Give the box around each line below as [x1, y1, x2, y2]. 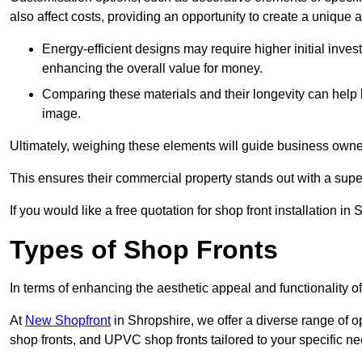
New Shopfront [25, 314, 111, 328]
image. [42, 107, 81, 121]
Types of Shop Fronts [10, 235, 278, 265]
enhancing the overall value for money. [42, 61, 263, 76]
